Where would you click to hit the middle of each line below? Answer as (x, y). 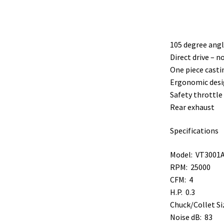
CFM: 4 (181, 179)
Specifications (194, 131)
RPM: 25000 (190, 167)
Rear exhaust (192, 107)
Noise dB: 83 (191, 217)
